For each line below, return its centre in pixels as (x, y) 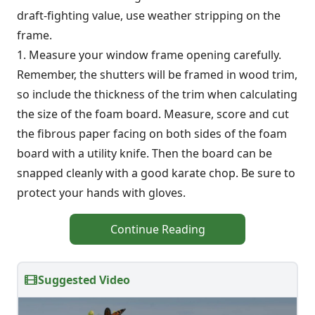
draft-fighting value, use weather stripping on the (149, 15)
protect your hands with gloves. (101, 193)
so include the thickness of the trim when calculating (157, 94)
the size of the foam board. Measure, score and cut (153, 114)
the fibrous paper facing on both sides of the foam (152, 134)
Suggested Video (84, 280)
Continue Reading (157, 229)
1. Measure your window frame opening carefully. (149, 55)
